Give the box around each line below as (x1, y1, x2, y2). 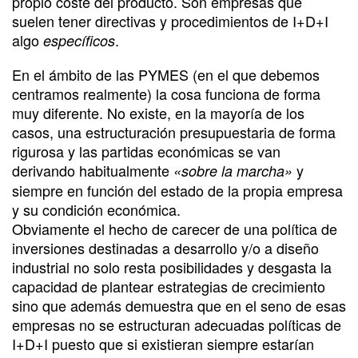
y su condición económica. (12, 198, 181, 220)
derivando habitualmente (12, 159, 173, 181)
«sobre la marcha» (173, 160, 292, 181)
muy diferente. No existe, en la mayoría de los (12, 101, 304, 123)
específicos (43, 30, 115, 50)
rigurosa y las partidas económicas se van (12, 140, 280, 161)
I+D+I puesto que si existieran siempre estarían (12, 332, 314, 354)
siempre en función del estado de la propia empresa (12, 179, 343, 201)
